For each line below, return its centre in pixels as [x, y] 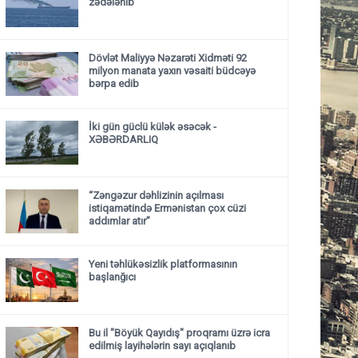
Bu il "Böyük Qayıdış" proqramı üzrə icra [179, 333]
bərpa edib [114, 84]
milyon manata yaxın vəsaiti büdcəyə [172, 71]
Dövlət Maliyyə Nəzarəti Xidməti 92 [168, 58]
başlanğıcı [112, 277]
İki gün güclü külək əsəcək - [153, 127]
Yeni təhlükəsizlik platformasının [163, 264]
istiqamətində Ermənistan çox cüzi [167, 208]
